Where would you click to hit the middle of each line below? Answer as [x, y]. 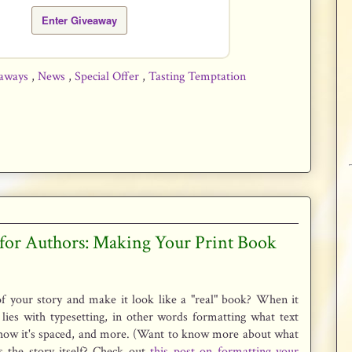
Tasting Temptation [197, 77]
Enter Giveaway [79, 20]
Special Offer [108, 77]
